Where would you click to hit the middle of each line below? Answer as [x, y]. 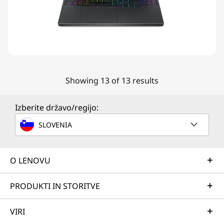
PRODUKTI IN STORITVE [55, 186]
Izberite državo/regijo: [57, 107]
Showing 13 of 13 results [112, 80]
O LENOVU [30, 160]
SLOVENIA [55, 124]
